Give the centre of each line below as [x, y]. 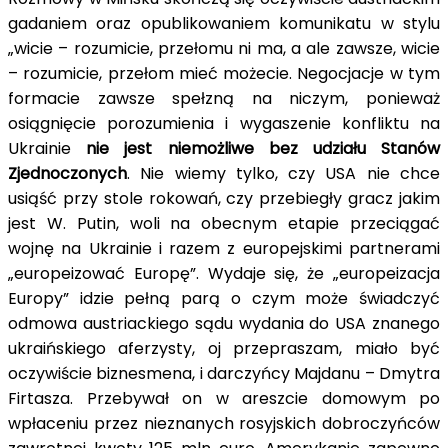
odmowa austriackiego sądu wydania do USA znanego [224, 323]
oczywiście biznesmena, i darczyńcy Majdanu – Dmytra [224, 373]
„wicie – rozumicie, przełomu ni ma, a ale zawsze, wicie [224, 48]
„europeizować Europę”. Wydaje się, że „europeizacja [224, 273]
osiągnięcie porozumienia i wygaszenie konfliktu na [224, 123]
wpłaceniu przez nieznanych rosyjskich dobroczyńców [224, 423]
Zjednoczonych [67, 173]
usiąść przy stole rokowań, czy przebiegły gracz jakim [224, 198]
